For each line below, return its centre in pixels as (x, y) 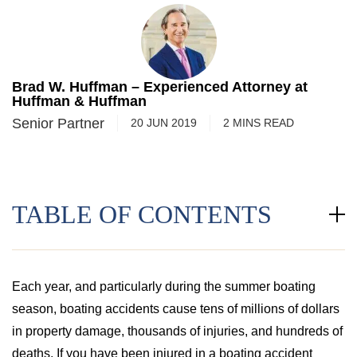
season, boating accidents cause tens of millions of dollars (176, 309)
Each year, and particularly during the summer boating (164, 286)
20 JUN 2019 (164, 123)
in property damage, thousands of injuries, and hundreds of (177, 331)
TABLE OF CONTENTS (142, 214)
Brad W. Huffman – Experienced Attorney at (160, 87)
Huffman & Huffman (79, 101)
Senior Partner (58, 123)
